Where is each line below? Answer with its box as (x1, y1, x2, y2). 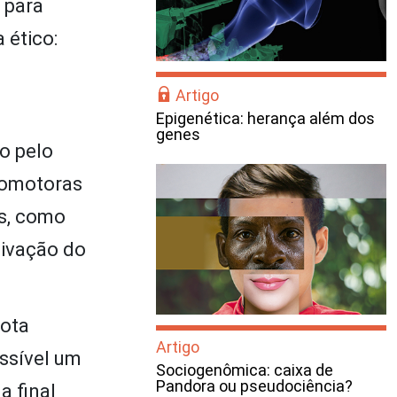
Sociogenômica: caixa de (156, 361, 333, 379)
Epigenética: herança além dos (156, 109, 375, 128)
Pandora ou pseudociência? (156, 377, 353, 395)
